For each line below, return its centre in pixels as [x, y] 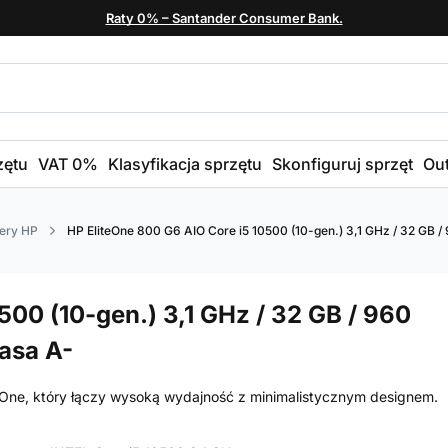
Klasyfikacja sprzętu [185, 164]
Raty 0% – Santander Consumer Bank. [224, 18]
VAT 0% [68, 164]
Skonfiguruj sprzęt [342, 164]
